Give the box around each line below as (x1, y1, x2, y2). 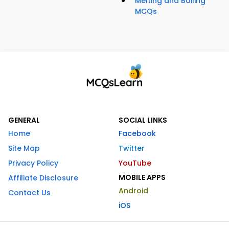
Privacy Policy (8, 157, 58, 168)
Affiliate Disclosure (8, 172, 78, 183)
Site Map (8, 143, 40, 153)
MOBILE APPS (119, 172, 166, 182)
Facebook (119, 128, 156, 139)
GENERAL (8, 114, 40, 125)
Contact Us (8, 187, 51, 198)
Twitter (119, 143, 145, 153)
